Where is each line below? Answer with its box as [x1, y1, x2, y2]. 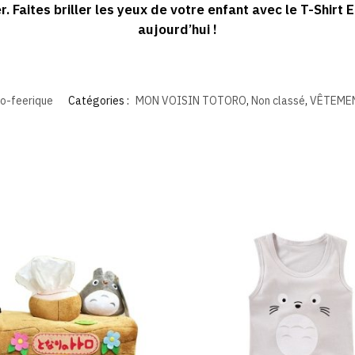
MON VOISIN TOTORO [136, 93, 246, 108]
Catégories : [68, 93, 132, 108]
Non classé [251, 93, 305, 108]
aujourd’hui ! [138, 20, 217, 38]
